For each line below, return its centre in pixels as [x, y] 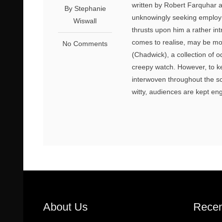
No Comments [85, 43]
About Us [65, 207]
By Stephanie [85, 8]
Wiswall [85, 21]
